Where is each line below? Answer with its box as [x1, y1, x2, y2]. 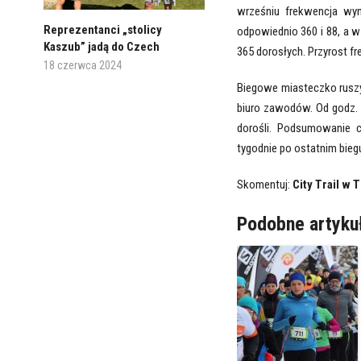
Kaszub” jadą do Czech [43, 39, 160, 55]
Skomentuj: [236, 177, 293, 193]
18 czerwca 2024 [43, 59, 122, 73]
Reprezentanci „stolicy [43, 23, 162, 38]
